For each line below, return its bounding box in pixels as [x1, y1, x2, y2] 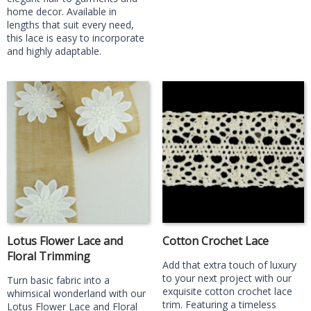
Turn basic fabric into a [7, 274, 110, 287]
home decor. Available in [7, 5, 117, 18]
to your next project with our [162, 271, 292, 285]
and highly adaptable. [7, 44, 101, 58]
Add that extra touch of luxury [162, 258, 296, 271]
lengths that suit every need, [7, 18, 134, 31]
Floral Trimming [7, 249, 90, 264]
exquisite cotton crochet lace [162, 285, 292, 298]
